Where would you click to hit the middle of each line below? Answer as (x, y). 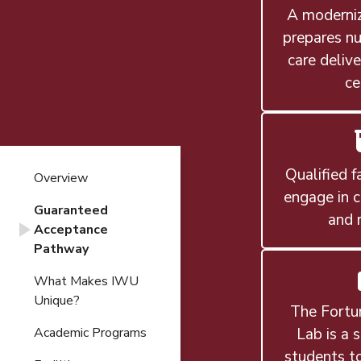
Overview (61, 178)
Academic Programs (90, 333)
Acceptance (71, 230)
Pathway (61, 249)
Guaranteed (71, 211)
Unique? (57, 301)
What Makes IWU (86, 282)
